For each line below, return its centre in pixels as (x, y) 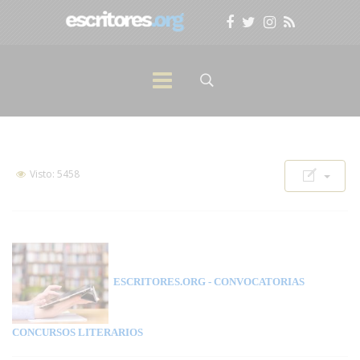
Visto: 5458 (53, 174)
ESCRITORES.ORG (157, 282)
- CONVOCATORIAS (255, 282)
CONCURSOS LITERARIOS (78, 332)
